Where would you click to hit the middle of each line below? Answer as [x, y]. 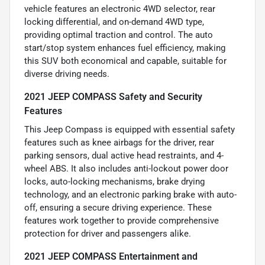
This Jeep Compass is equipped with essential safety [130, 130]
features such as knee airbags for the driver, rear [119, 143]
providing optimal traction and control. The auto [119, 35]
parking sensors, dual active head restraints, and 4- [124, 156]
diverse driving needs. [67, 74]
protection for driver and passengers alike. [108, 234]
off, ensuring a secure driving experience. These [118, 208]
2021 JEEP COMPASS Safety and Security [113, 97]
